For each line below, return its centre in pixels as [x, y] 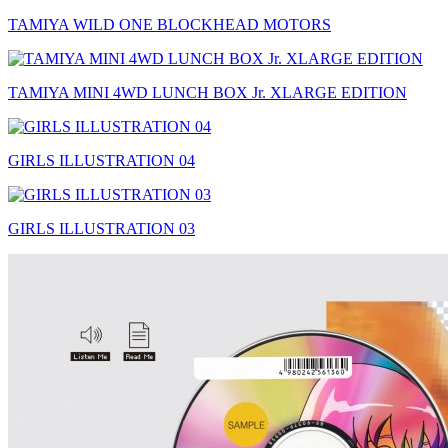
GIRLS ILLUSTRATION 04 [101, 160]
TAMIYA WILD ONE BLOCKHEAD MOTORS [169, 24]
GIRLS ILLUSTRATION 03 [101, 228]
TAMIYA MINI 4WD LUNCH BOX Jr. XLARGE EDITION [207, 92]
